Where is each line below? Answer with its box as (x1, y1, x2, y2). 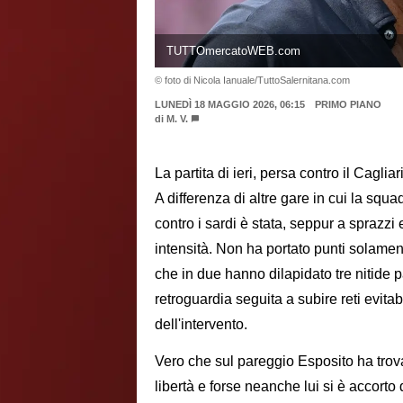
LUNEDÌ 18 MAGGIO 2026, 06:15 (155, 98, 305, 110)
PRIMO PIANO (314, 98, 381, 110)
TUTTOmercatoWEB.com (166, 43, 300, 58)
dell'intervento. (155, 317, 247, 333)
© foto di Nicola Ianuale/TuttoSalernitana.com (155, 74, 350, 85)
